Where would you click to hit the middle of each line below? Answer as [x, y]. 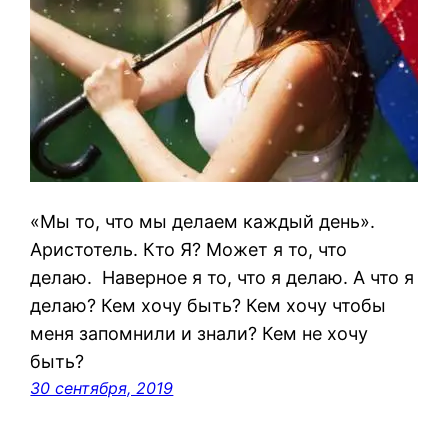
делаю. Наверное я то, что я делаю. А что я [222, 277]
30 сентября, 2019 [102, 387]
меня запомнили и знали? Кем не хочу [199, 333]
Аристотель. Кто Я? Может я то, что [191, 249]
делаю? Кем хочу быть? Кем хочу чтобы [208, 305]
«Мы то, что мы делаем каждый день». [203, 221]
